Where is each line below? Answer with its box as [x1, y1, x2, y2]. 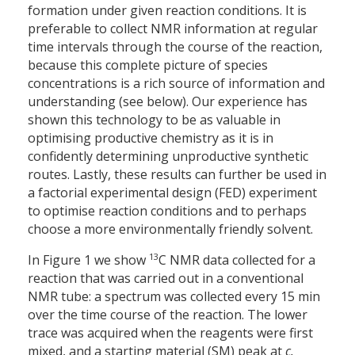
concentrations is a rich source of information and [28, 74, 325, 93]
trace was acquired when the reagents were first [28, 324, 313, 342]
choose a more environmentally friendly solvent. [28, 220, 313, 239]
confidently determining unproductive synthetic [28, 147, 308, 166]
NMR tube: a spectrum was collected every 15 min [28, 288, 320, 306]
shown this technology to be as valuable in [28, 111, 281, 129]
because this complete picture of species [28, 56, 268, 74]
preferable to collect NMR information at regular [28, 20, 318, 38]
